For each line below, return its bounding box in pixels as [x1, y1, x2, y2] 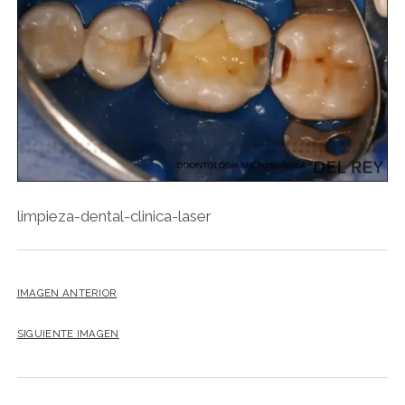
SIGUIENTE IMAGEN [16, 326, 119, 340]
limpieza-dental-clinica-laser [16, 206, 212, 225]
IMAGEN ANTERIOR [16, 287, 118, 300]
